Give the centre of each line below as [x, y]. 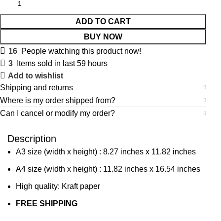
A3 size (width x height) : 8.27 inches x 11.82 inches [106, 152]
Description [32, 139]
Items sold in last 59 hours [62, 63]
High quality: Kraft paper [58, 186]
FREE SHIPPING [47, 203]
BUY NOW [103, 37]
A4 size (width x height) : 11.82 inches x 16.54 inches [108, 169]
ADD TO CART [103, 21]
